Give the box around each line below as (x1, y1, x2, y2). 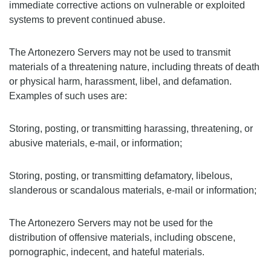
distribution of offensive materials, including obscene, (9, 232, 235, 243)
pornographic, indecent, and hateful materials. (9, 247, 204, 257)
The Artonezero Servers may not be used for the (9, 218, 213, 228)
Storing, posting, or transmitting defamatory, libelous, (9, 171, 232, 181)
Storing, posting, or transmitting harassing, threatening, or (9, 123, 253, 134)
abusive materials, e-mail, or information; (9, 138, 182, 148)
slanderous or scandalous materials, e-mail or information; (9, 185, 256, 195)
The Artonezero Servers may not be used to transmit (9, 47, 230, 57)
